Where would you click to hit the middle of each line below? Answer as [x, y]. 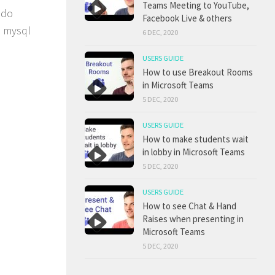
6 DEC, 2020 [160, 33]
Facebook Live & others [187, 18]
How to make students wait [196, 139]
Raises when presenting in [193, 219]
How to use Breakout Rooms [198, 72]
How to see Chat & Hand [189, 206]
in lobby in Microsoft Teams [194, 152]
